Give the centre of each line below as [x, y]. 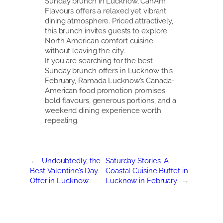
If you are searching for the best [99, 61]
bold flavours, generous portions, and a [111, 101]
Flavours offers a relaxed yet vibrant [106, 11]
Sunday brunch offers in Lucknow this [109, 71]
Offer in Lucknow [59, 181]
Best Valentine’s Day [64, 171]
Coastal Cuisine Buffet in [147, 171]
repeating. [62, 120]
